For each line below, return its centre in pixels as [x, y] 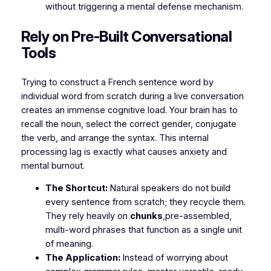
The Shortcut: [76, 188]
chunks [146, 216]
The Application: [83, 258]
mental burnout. [53, 165]
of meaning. [69, 244]
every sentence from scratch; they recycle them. [145, 202]
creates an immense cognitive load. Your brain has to [129, 110]
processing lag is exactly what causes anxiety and [124, 152]
